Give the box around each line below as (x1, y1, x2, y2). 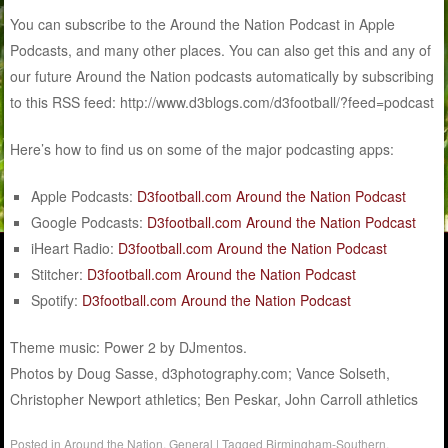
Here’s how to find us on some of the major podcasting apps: (10, 138, 395, 159)
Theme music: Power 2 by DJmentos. (10, 336, 248, 357)
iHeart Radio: (31, 237, 119, 258)
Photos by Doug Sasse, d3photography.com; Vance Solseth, (10, 362, 391, 383)
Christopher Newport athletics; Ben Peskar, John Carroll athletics (10, 388, 419, 409)
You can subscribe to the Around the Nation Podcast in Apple (10, 13, 396, 34)
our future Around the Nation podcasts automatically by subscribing (10, 65, 435, 86)
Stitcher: (31, 263, 88, 284)
